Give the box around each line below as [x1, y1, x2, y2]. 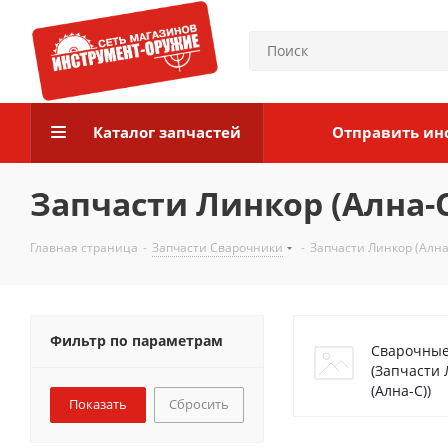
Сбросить [169, 395, 229, 413]
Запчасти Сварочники [152, 239, 283, 256]
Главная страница [30, 239, 138, 256]
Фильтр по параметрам [50, 331, 223, 350]
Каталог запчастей [93, 122, 241, 142]
